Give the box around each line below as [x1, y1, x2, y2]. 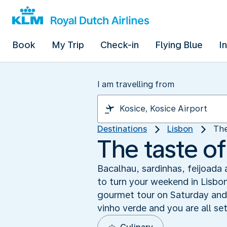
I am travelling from [97, 80, 174, 89]
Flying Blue [155, 40, 203, 50]
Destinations [97, 124, 147, 134]
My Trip [52, 40, 84, 50]
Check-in [100, 40, 139, 50]
